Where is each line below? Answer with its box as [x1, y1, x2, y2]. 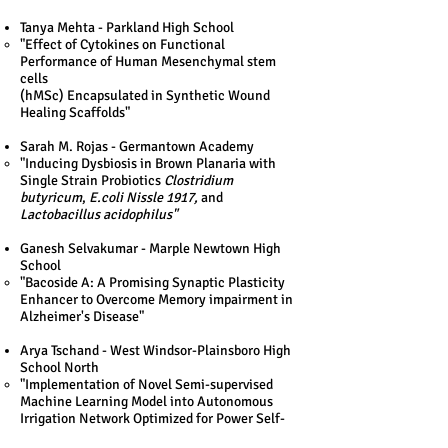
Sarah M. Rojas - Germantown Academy [20, 138, 254, 155]
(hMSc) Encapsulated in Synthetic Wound [20, 87, 270, 104]
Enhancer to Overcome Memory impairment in [20, 291, 293, 308]
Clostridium [164, 172, 233, 189]
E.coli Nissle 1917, [89, 189, 201, 206]
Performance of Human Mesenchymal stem [20, 53, 276, 70]
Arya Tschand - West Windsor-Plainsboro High [20, 342, 291, 359]
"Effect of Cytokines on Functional [20, 36, 225, 53]
